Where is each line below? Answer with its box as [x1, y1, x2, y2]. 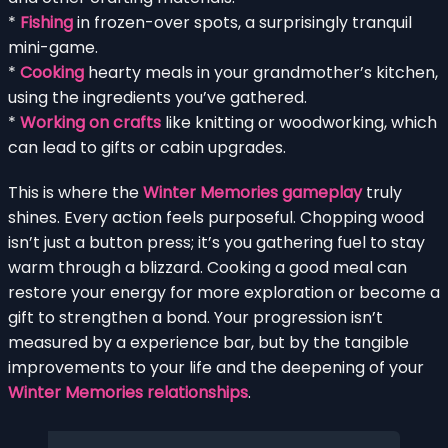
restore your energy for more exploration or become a [8, 280, 440, 304]
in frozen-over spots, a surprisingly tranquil [73, 10, 412, 34]
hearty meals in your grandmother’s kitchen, [84, 60, 438, 84]
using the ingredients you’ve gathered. [8, 85, 307, 109]
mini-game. [8, 35, 98, 59]
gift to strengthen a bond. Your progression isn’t [8, 305, 383, 329]
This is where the [8, 180, 143, 204]
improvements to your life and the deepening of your [8, 355, 424, 379]
